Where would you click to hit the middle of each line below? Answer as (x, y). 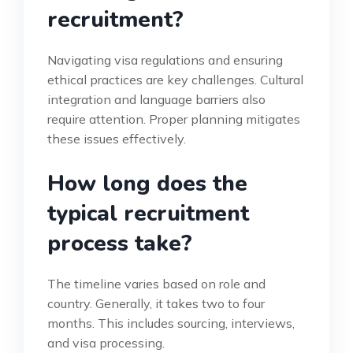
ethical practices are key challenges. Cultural (175, 79)
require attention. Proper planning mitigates (174, 119)
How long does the (147, 183)
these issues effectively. (117, 138)
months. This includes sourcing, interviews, (171, 323)
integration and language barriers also (156, 99)
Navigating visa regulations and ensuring (165, 59)
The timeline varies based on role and (156, 283)
